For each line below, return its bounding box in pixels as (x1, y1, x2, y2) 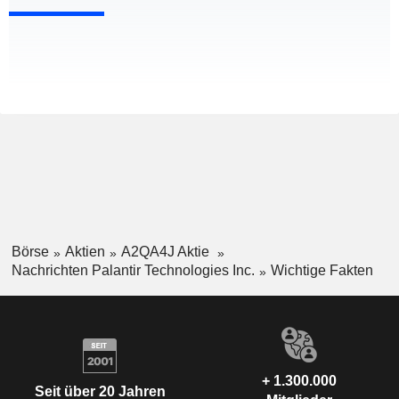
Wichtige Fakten (270, 262, 373, 278)
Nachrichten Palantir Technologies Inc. (11, 262, 255, 278)
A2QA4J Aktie (120, 244, 213, 260)
